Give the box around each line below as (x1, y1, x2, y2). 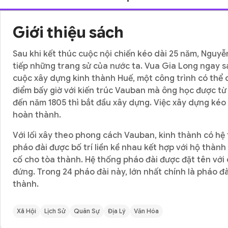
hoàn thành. (13, 110, 61, 120)
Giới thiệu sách (13, 23, 124, 42)
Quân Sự (74, 207, 100, 215)
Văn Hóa (134, 207, 159, 215)
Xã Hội (17, 207, 36, 215)
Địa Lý (108, 207, 126, 215)
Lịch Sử (44, 207, 66, 215)
